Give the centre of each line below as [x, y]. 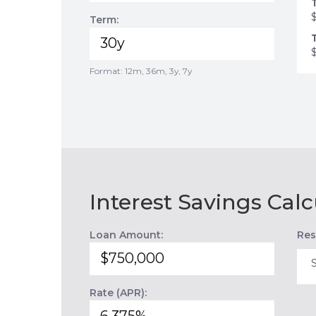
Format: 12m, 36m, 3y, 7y [141, 71]
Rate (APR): [118, 293]
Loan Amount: [126, 235]
